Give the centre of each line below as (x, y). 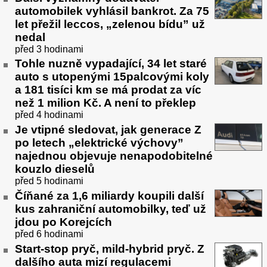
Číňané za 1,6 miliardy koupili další (109, 195)
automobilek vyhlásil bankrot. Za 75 (112, 11)
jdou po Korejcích (63, 222)
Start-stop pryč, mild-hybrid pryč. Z (110, 249)
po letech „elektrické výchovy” (99, 143)
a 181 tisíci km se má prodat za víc (108, 90)
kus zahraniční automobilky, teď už (111, 209)
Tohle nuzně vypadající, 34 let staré (111, 64)
